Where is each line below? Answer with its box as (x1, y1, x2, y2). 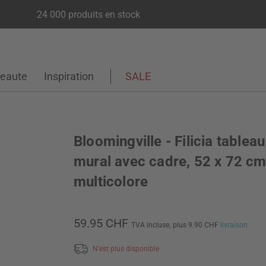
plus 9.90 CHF (173, 221, 220, 229)
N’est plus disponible (93, 244, 159, 253)
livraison (220, 221, 248, 229)
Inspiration (44, 70, 94, 83)
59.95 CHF (74, 216, 128, 230)
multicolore (74, 173, 148, 190)
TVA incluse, (131, 221, 170, 229)
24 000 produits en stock (36, 8, 140, 20)
